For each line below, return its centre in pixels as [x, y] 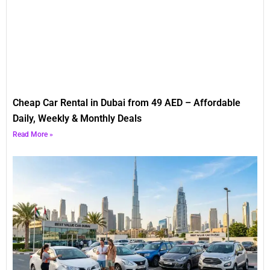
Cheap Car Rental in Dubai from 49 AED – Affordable [127, 103]
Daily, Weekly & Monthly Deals [77, 119]
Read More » [33, 135]
